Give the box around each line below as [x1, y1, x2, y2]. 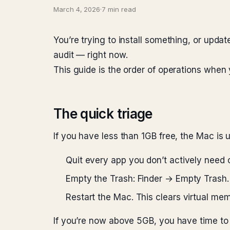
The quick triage [53, 106, 152, 122]
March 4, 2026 [53, 5, 101, 13]
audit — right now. [53, 50, 128, 60]
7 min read [102, 5, 136, 13]
